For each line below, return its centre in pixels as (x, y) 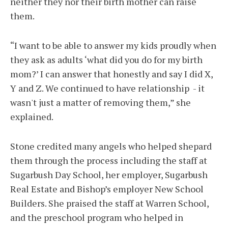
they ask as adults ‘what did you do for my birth (106, 60)
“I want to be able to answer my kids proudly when (113, 46)
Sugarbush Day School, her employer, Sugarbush (109, 175)
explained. (32, 117)
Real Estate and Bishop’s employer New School (107, 189)
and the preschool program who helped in (97, 218)
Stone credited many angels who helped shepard (111, 146)
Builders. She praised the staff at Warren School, (109, 203)
